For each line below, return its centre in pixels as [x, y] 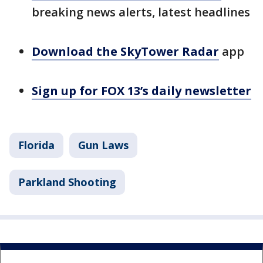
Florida [36, 145]
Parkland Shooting [67, 182]
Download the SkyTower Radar [125, 51]
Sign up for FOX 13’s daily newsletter [141, 91]
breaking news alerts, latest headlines [141, 12]
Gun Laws [103, 145]
